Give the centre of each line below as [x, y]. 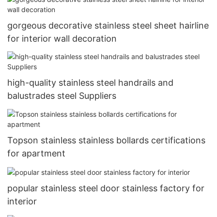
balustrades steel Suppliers [62, 96]
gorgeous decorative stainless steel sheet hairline [108, 25]
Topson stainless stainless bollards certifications [106, 140]
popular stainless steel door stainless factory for [106, 188]
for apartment [36, 153]
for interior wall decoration [62, 38]
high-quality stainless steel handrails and [90, 83]
